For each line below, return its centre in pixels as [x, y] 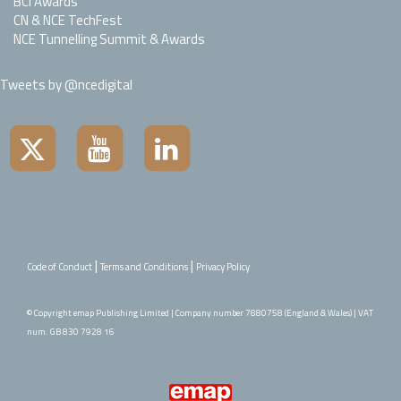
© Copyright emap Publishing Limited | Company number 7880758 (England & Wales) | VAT [200, 313]
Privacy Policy [223, 267]
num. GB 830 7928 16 [71, 332]
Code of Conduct [60, 267]
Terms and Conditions [144, 267]
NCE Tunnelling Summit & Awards [109, 39]
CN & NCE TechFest [68, 21]
